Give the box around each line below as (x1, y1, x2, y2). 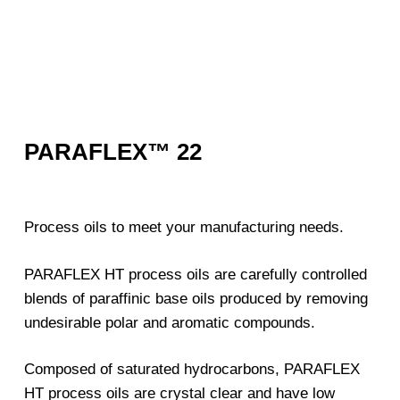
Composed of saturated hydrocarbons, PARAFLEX (23, 361, 360, 379)
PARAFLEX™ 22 (23, 138, 202, 166)
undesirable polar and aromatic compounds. (23, 313, 315, 331)
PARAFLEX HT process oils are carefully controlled (23, 265, 367, 283)
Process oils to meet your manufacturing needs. (23, 219, 344, 237)
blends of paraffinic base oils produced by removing (23, 289, 368, 307)
